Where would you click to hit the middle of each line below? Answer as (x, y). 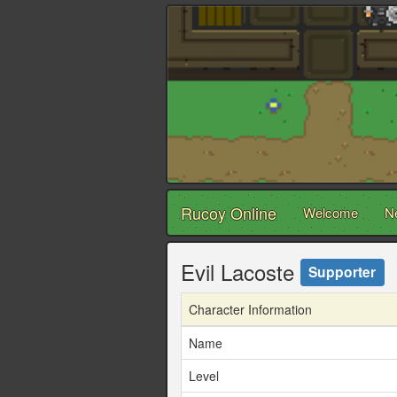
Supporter (343, 271)
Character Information (250, 310)
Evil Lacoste (241, 272)
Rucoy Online (229, 213)
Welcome (331, 213)
